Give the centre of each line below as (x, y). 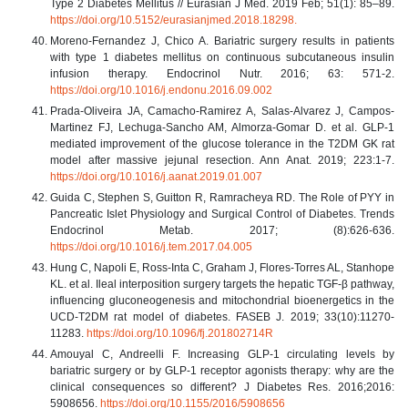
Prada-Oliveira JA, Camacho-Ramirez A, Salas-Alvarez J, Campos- (222, 111)
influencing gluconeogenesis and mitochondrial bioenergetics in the (222, 300)
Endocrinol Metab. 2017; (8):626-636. (222, 230)
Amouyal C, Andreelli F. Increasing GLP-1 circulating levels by (222, 354)
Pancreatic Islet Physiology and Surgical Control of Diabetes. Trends (222, 214)
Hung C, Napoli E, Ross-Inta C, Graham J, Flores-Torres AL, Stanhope (222, 267)
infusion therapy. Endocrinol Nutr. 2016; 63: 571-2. (222, 73)
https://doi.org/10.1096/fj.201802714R (180, 333)
